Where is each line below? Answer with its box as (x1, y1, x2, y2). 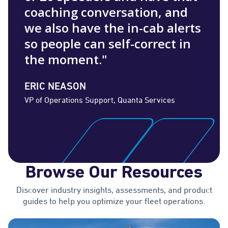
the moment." (24, 51, 107, 68)
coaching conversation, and (24, 4, 188, 21)
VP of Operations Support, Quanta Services (24, 95, 175, 105)
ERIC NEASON (24, 80, 87, 93)
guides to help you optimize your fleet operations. (23, 196, 205, 207)
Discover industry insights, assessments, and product (16, 185, 212, 195)
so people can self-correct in (24, 35, 191, 52)
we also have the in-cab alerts (24, 19, 201, 37)
